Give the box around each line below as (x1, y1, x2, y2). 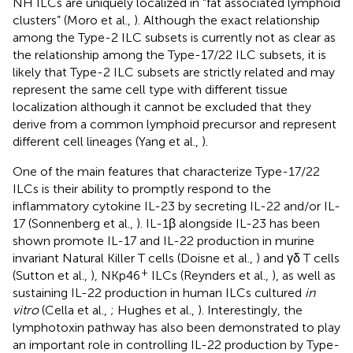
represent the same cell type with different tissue (13, 81, 288, 97)
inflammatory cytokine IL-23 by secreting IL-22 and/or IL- (13, 198, 340, 214)
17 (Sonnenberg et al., (13, 215, 136, 231)
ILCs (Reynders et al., (148, 267, 272, 283)
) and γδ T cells (256, 250, 340, 266)
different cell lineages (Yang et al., (13, 133, 202, 149)
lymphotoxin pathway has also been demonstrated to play (13, 319, 340, 335)
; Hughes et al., (110, 302, 198, 318)
